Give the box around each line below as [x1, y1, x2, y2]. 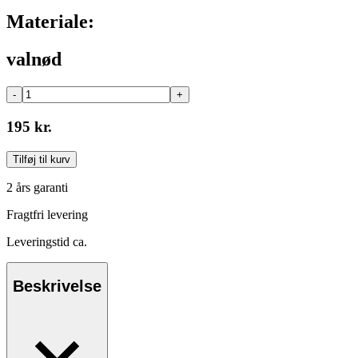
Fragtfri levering [6, 207, 88, 221]
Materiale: [6, 11, 94, 33]
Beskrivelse [13, 277, 101, 296]
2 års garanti [6, 180, 68, 194]
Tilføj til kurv [13, 153, 70, 165]
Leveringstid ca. [6, 234, 87, 249]
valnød [6, 49, 62, 70]
